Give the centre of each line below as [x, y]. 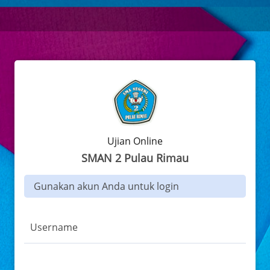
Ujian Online [135, 141]
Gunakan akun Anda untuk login [106, 187]
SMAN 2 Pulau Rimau [135, 158]
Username [54, 228]
